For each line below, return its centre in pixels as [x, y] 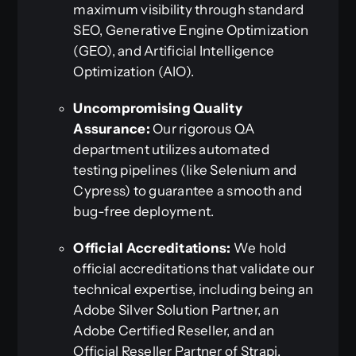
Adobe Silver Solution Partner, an [176, 310]
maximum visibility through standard [189, 10]
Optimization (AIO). [134, 72]
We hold [259, 248]
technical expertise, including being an [193, 290]
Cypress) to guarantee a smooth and [188, 191]
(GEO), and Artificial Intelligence [174, 51]
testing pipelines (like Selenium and [185, 170]
